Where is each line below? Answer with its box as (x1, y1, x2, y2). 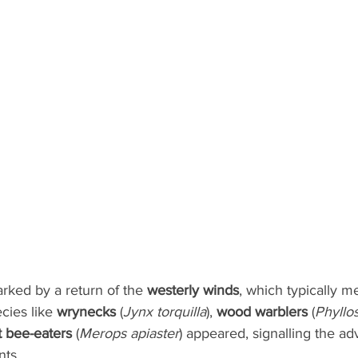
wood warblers (217, 304, 308, 320)
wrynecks (57, 304, 116, 320)
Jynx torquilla (123, 304, 206, 320)
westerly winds (147, 282, 239, 299)
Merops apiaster (79, 325, 179, 342)
